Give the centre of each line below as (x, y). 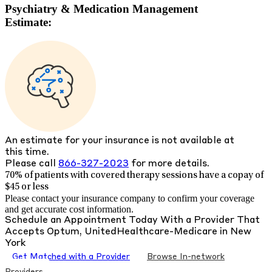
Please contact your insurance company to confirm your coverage (130, 198)
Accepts (26, 232)
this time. (27, 152)
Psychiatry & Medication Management (101, 9)
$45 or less (27, 187)
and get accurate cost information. (69, 209)
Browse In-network (186, 257)
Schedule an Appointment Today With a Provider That (132, 220)
